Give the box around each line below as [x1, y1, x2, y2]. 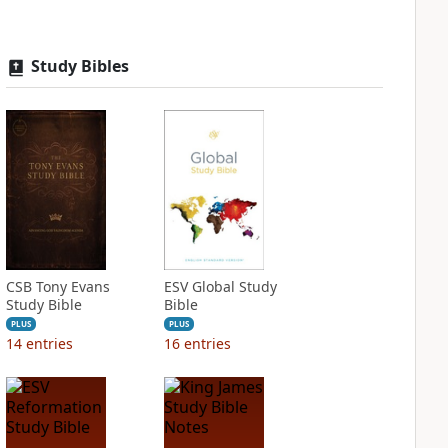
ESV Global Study [163, 277, 277, 296]
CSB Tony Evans [5, 277, 110, 296]
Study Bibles [30, 55, 129, 77]
